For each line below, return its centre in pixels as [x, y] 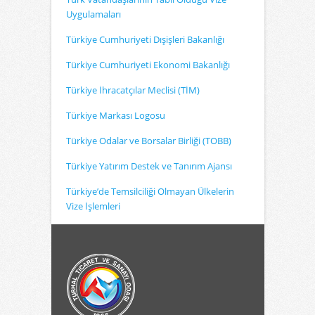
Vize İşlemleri [93, 206]
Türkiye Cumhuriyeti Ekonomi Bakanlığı [148, 65]
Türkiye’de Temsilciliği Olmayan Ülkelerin [150, 191]
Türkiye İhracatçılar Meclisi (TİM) [133, 90]
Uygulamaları [94, 14]
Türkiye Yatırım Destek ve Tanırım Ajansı [149, 166]
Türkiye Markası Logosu [116, 115]
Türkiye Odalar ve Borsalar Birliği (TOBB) [149, 141]
